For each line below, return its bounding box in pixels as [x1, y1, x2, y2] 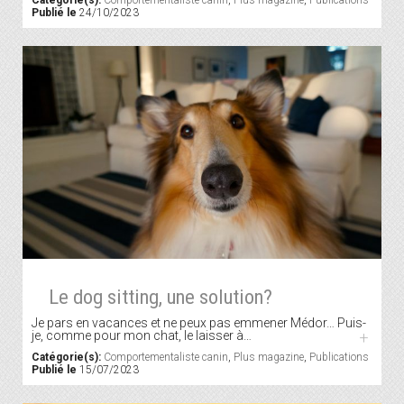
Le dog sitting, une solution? [48, 285, 272, 309]
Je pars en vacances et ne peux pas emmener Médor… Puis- [32, 316, 366, 331]
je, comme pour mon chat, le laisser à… [32, 328, 252, 344]
